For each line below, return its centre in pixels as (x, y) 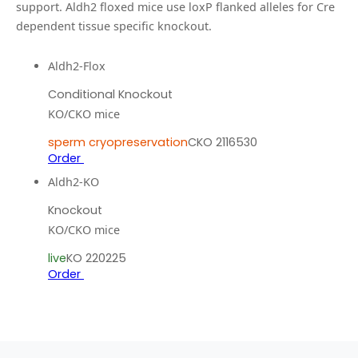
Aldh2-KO (74, 182)
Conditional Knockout (110, 94)
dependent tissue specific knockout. (114, 26)
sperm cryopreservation (118, 142)
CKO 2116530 (223, 142)
